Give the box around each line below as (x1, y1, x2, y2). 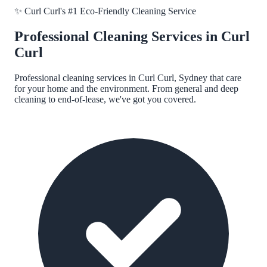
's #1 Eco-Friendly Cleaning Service (60, 6, 196, 16)
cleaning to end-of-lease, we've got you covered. (14, 94, 196, 104)
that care (207, 72, 241, 83)
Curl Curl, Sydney (138, 72, 207, 83)
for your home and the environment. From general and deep (14, 83, 238, 94)
